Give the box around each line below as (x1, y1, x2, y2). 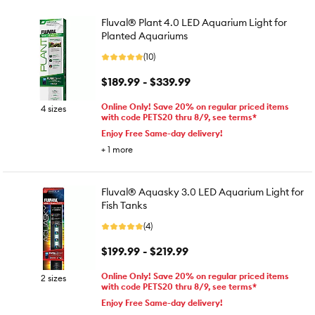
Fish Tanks (101, 199, 147, 212)
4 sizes (41, 103, 66, 114)
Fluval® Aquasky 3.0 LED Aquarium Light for (101, 186, 304, 198)
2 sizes (41, 273, 66, 283)
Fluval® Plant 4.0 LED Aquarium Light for (101, 16, 287, 29)
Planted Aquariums (101, 30, 188, 42)
